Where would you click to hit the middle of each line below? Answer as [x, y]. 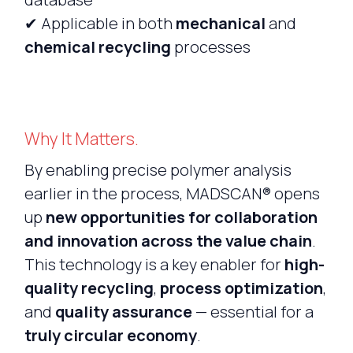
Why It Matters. [81, 139]
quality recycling [89, 288]
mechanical [220, 24]
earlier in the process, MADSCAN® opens [172, 194]
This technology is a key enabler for [154, 265]
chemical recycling [97, 47]
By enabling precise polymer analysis [158, 170]
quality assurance [123, 312]
